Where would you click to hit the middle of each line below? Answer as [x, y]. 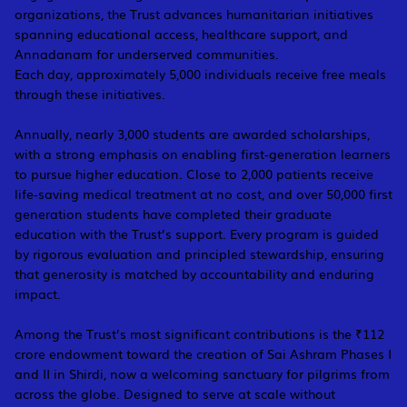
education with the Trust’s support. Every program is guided [196, 234]
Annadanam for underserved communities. [146, 54]
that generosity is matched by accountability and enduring [194, 274]
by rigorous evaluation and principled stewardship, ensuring [199, 254]
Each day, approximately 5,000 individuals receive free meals [200, 74]
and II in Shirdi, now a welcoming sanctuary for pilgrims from [202, 374]
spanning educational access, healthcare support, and [181, 34]
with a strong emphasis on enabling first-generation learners [202, 154]
